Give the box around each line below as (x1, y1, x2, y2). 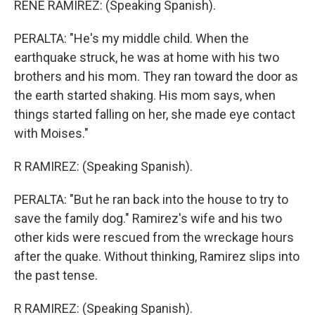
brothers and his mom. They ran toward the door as (14, 69, 298, 84)
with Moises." (14, 126, 89, 141)
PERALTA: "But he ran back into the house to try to (14, 192, 288, 207)
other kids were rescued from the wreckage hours (14, 230, 294, 245)
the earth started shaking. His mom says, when (14, 88, 276, 103)
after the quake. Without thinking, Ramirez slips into (14, 249, 300, 264)
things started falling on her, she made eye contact (14, 107, 295, 122)
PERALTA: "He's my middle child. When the (14, 31, 249, 46)
